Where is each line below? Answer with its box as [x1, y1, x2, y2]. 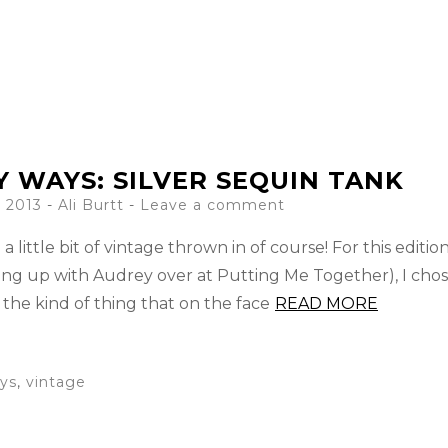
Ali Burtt [57, 196, 124, 214]
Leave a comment [139, 196, 285, 214]
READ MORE [275, 294, 378, 313]
